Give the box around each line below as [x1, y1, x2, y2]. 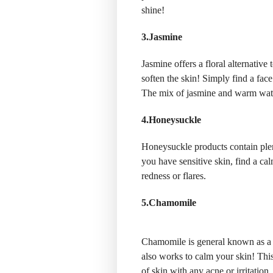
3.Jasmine [141, 31, 182, 42]
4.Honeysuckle [141, 114, 201, 125]
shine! [141, 4, 165, 15]
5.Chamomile [141, 197, 196, 208]
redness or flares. [141, 170, 206, 181]
